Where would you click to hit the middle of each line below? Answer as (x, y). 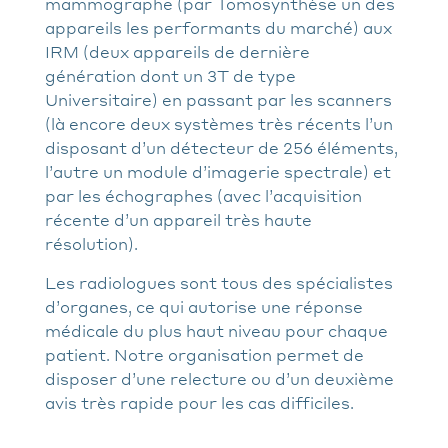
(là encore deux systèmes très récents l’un (219, 123)
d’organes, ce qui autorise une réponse (204, 306)
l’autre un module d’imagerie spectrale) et (218, 171)
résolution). (91, 243)
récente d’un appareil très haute (178, 219)
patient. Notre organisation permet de (204, 354)
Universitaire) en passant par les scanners (218, 99)
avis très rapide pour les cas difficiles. (199, 402)
